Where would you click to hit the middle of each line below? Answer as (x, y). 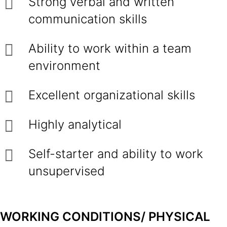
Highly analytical (75, 124)
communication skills (88, 19)
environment (64, 66)
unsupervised (67, 171)
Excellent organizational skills (112, 95)
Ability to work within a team (110, 48)
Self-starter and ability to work (116, 154)
